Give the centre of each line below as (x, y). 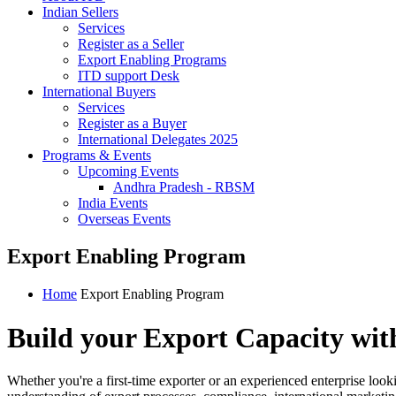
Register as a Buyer (132, 124)
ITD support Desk (129, 76)
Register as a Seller (131, 44)
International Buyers (99, 92)
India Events (113, 203)
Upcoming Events (128, 171)
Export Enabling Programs (152, 60)
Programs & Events (97, 156)
